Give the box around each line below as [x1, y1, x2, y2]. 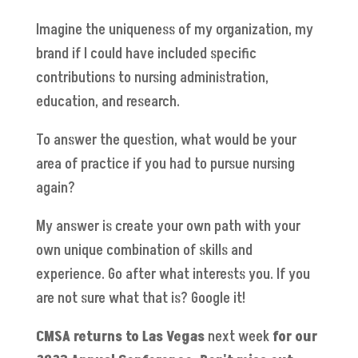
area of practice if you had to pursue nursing [35, 153, 295, 174]
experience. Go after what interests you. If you [35, 264, 310, 284]
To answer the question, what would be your [35, 129, 296, 150]
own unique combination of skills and [35, 240, 253, 261]
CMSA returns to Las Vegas [35, 326, 208, 347]
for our [268, 326, 317, 347]
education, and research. [35, 91, 180, 112]
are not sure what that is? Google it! [35, 288, 245, 308]
